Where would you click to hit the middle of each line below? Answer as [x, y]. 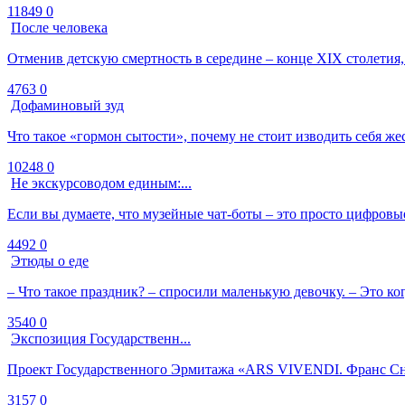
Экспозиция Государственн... [101, 339]
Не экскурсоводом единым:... [101, 183]
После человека [59, 28]
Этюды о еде [50, 261]
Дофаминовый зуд [67, 105]
